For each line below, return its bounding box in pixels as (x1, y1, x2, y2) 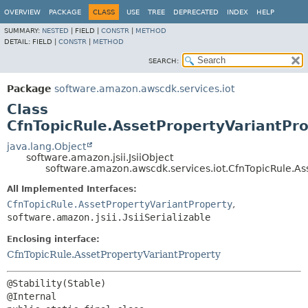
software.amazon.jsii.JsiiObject (26, 152, 173, 163)
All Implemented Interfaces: (7, 184, 137, 194)
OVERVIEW (4, 8, 41, 16)
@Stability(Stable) (7, 278, 106, 289)
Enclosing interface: (7, 234, 100, 244)
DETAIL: (4, 38, 32, 45)
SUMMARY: (4, 27, 42, 34)
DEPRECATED (173, 8, 219, 16)
